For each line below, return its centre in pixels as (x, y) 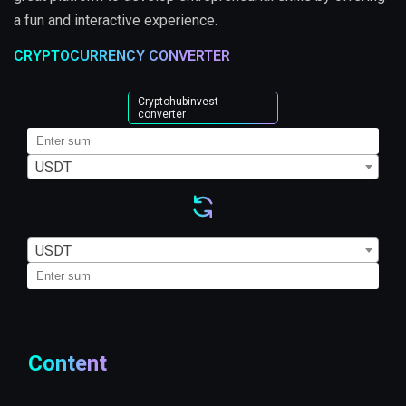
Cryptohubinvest (178, 101)
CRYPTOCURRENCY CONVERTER (122, 55)
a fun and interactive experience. (116, 20)
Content (68, 363)
